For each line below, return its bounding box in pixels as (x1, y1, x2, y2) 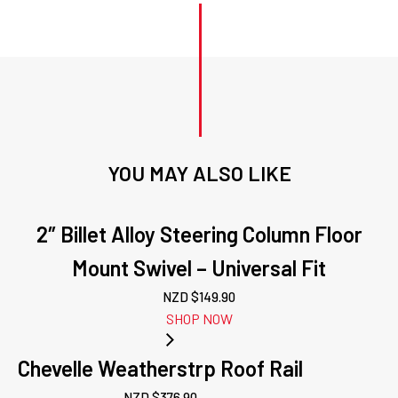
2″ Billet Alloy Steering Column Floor (36, 221, 362, 247)
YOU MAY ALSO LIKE (107, 161, 291, 186)
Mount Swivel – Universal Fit (72, 255, 326, 281)
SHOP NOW (165, 310, 233, 327)
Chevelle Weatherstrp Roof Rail (18, 355, 303, 381)
